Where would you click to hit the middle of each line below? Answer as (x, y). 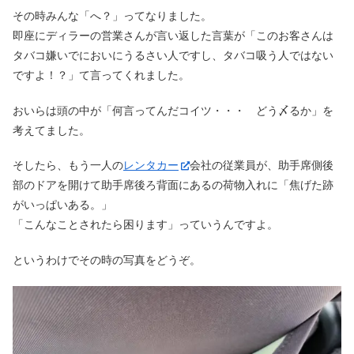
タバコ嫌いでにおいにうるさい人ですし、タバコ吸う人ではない (173, 56)
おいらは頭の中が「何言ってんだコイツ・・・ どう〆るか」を (173, 110)
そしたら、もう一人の (68, 166)
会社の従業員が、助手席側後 (262, 166)
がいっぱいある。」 (62, 205)
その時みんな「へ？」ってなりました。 (112, 16)
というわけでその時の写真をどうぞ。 (107, 260)
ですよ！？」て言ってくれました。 (101, 75)
